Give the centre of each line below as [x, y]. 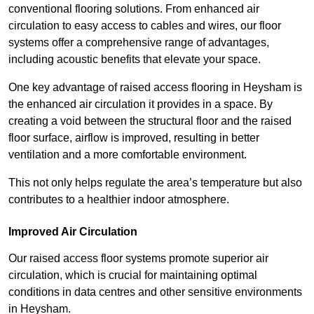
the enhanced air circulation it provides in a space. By [141, 104]
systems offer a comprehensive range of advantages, [139, 43]
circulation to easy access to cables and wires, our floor [145, 26]
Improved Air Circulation [73, 232]
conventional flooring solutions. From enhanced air [134, 9]
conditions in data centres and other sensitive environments [155, 292]
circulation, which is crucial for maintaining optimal [133, 275]
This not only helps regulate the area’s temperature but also [155, 183]
